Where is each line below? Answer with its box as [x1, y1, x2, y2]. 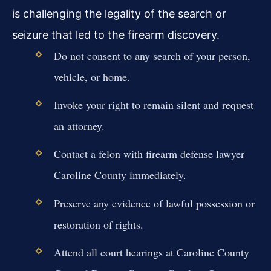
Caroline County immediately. [53, 168, 186, 183]
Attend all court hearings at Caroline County [53, 244, 249, 260]
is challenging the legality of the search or [12, 7, 226, 21]
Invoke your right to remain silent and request [53, 97, 253, 113]
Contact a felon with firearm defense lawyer [53, 146, 244, 162]
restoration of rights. [53, 217, 143, 232]
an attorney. [53, 119, 105, 134]
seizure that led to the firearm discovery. [12, 28, 220, 42]
